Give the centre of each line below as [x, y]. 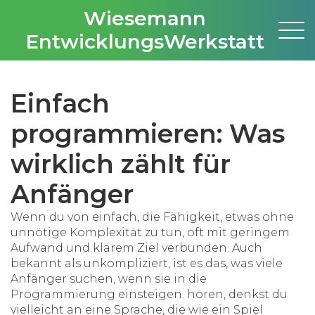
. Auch [245, 248]
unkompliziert [126, 263]
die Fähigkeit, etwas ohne [218, 217]
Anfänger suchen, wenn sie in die [109, 279]
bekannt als [47, 263]
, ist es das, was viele [225, 263]
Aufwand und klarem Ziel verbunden [119, 248]
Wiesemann [144, 18]
